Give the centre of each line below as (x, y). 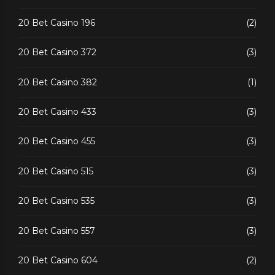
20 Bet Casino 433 (57, 112)
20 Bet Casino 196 (57, 22)
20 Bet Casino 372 (57, 52)
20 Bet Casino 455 (57, 141)
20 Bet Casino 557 (57, 230)
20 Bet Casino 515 (56, 171)
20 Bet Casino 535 (56, 201)
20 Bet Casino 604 (58, 260)
